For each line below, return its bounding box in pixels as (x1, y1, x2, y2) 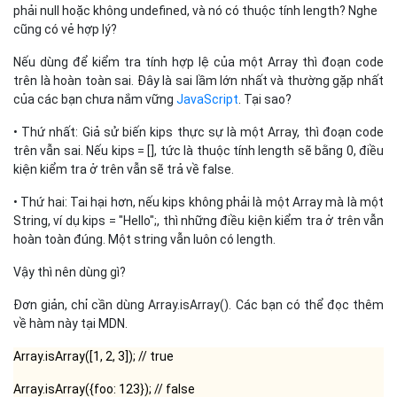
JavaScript (176, 91, 238, 106)
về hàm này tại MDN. (13, 315, 128, 331)
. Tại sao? (238, 91, 292, 106)
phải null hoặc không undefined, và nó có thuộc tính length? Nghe (13, 3, 378, 18)
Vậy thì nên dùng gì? (13, 264, 126, 279)
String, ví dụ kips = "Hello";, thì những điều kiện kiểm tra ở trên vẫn (13, 213, 384, 228)
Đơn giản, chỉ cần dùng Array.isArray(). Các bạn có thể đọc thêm (13, 297, 384, 312)
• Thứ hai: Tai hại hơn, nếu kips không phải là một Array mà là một (13, 194, 384, 209)
